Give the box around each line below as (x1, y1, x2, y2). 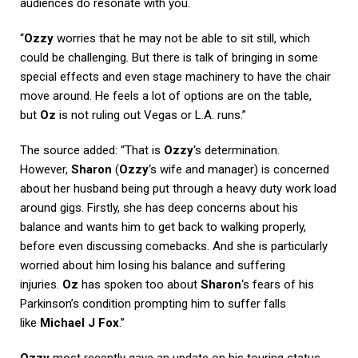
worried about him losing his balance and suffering (20, 257, 285, 272)
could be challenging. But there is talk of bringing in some (20, 50, 318, 65)
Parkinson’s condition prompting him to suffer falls (20, 296, 286, 311)
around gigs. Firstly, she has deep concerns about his (20, 200, 298, 215)
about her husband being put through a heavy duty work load (20, 181, 336, 196)
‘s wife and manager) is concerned (149, 161, 329, 177)
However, (20, 161, 71, 177)
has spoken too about (78, 276, 201, 292)
